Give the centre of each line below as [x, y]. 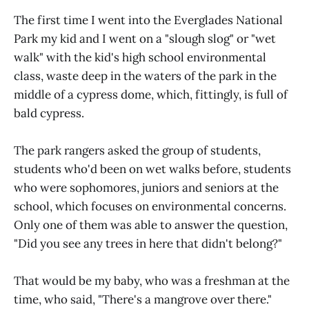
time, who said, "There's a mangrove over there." [143, 300]
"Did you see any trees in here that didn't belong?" [148, 244]
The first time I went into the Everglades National [148, 20]
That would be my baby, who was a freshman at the [152, 281]
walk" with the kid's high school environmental [140, 57]
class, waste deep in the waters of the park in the [145, 76]
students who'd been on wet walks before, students [152, 169]
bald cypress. [49, 113]
